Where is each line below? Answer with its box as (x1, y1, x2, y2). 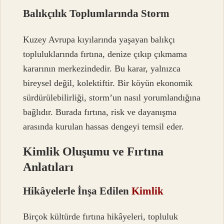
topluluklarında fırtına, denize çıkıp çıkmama (23, 48, 187, 59)
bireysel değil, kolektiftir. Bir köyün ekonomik (23, 77, 193, 88)
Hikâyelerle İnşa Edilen (23, 184, 132, 196)
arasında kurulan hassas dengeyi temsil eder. (23, 121, 184, 131)
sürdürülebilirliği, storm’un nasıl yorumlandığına (23, 92, 201, 102)
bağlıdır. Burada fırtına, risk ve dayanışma (23, 106, 177, 117)
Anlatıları (23, 160, 74, 173)
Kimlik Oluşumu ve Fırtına (23, 144, 164, 158)
